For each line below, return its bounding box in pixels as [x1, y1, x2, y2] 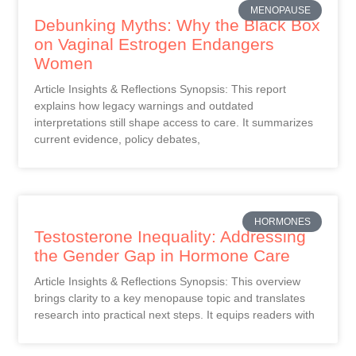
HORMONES [253, 216, 311, 228]
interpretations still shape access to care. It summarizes [34, 115, 313, 129]
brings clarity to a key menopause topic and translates [34, 291, 305, 304]
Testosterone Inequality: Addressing [34, 226, 306, 246]
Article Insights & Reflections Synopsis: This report [34, 82, 286, 95]
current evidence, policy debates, [34, 132, 200, 145]
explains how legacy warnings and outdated [34, 99, 253, 112]
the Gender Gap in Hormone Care [34, 246, 290, 265]
